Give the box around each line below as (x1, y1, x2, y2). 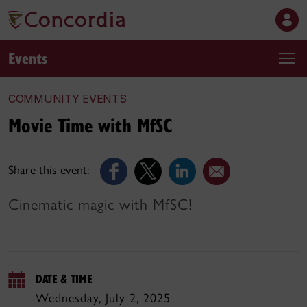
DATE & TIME (36, 271, 93, 286)
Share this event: (8, 162, 89, 178)
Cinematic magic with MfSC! (8, 195, 193, 214)
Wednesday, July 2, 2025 (36, 291, 171, 306)
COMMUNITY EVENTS (8, 92, 127, 106)
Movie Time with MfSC (8, 111, 172, 138)
